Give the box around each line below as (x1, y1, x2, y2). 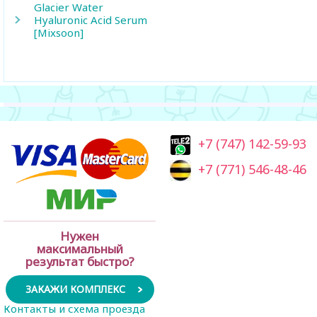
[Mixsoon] (34, 25, 83, 40)
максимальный (36, 241, 123, 257)
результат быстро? (25, 253, 134, 270)
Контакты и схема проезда (4, 301, 145, 316)
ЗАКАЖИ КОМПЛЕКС (25, 282, 125, 296)
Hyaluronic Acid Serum (34, 13, 147, 27)
